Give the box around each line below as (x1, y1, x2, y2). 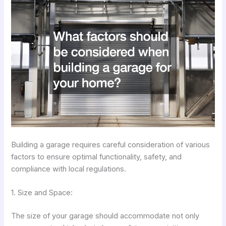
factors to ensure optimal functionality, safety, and (11, 152, 182, 162)
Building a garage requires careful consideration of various (11, 140, 210, 150)
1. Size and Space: (11, 188, 73, 198)
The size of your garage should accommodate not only (11, 211, 200, 221)
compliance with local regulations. (11, 164, 127, 174)
